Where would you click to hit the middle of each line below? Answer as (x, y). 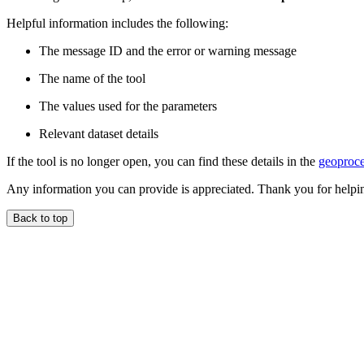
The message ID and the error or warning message (168, 51)
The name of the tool (92, 79)
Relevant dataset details (99, 134)
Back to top (40, 219)
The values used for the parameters (128, 106)
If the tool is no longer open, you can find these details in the (162, 162)
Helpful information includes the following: (117, 24)
